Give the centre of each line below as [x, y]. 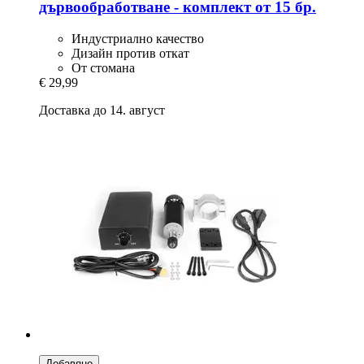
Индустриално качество [138, 38]
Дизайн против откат [130, 53]
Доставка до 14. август [102, 110]
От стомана [103, 67]
